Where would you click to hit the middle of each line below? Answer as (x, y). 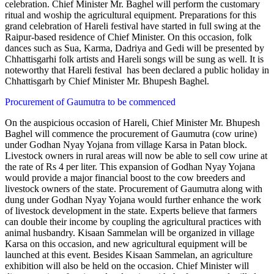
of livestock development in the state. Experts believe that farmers (131, 210)
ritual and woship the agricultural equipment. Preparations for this (131, 15)
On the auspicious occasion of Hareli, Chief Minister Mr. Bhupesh (132, 122)
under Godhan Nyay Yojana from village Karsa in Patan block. (126, 144)
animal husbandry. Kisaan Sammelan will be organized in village (130, 232)
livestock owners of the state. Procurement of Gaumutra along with (134, 188)
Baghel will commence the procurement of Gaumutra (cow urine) (131, 133)
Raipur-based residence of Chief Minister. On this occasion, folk (128, 37)
